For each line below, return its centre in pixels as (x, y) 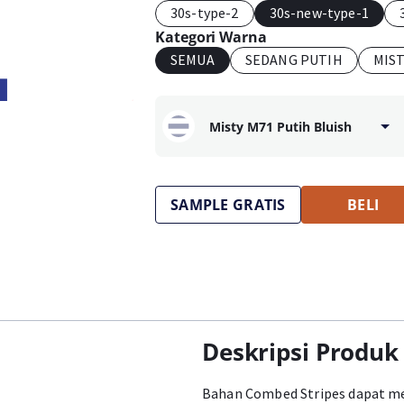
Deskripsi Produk (300, 352)
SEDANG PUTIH (294, 60)
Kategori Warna (211, 37)
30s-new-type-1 (319, 13)
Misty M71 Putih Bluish (280, 126)
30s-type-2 (205, 13)
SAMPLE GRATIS (228, 205)
